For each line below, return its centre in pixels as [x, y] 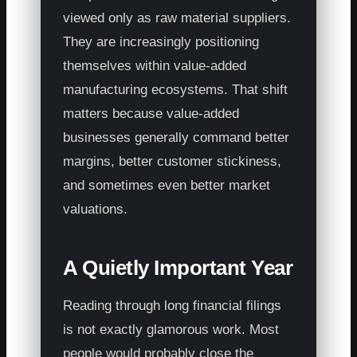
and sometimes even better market [167, 185]
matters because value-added [151, 113]
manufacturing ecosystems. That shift [176, 89]
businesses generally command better [177, 137]
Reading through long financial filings [173, 305]
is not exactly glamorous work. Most [171, 329]
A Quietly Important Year [178, 267]
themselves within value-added [155, 65]
